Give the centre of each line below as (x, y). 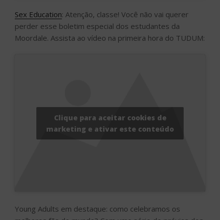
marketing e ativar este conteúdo (110, 129)
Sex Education (38, 14)
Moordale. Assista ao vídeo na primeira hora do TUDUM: (110, 38)
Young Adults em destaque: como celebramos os (97, 208)
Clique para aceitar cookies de (110, 117)
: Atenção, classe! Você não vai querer (125, 14)
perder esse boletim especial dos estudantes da (97, 26)
